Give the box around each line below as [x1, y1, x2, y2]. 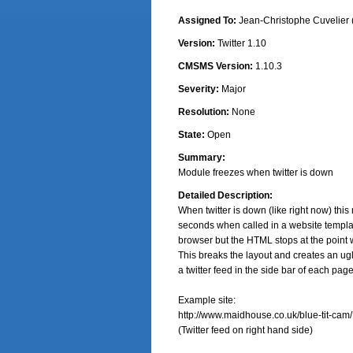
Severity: [178, 84, 219, 95]
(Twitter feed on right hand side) [178, 325, 313, 336]
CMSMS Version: [178, 61, 253, 72]
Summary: [178, 152, 225, 163]
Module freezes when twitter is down [178, 167, 333, 178]
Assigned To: [178, 15, 236, 26]
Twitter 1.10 [217, 38, 266, 49]
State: [178, 129, 205, 140]
